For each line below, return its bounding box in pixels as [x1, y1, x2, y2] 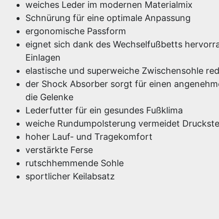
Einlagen [25, 52, 61, 63]
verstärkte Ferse [25, 145, 93, 155]
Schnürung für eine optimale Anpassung [25, 13, 191, 23]
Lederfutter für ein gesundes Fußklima [25, 105, 183, 115]
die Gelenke [25, 92, 73, 102]
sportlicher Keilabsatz [25, 171, 115, 181]
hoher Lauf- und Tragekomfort [25, 131, 153, 142]
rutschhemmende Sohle [25, 158, 124, 168]
